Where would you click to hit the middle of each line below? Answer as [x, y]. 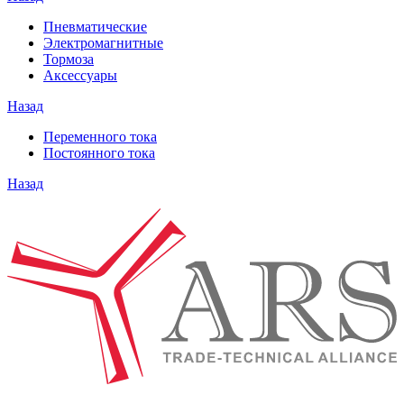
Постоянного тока [99, 153]
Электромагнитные [103, 43]
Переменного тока [100, 137]
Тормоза [69, 60]
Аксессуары [80, 76]
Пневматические [95, 27]
